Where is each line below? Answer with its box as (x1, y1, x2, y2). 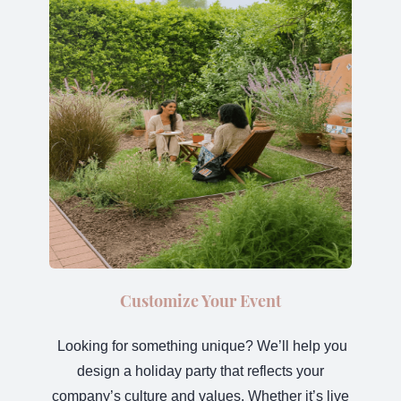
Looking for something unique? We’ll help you (57, 338, 347, 354)
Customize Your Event (120, 290, 281, 311)
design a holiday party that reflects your (77, 363, 324, 379)
